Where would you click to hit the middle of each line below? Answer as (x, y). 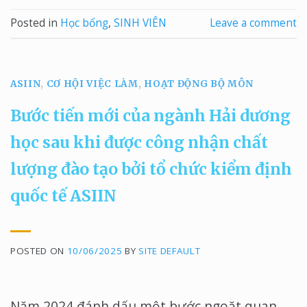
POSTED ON (39, 251)
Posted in (35, 23)
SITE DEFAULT (170, 251)
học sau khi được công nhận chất (139, 142)
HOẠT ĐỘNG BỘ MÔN (199, 84)
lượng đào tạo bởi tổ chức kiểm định (151, 169)
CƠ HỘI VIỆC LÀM (92, 84)
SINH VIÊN (140, 23)
